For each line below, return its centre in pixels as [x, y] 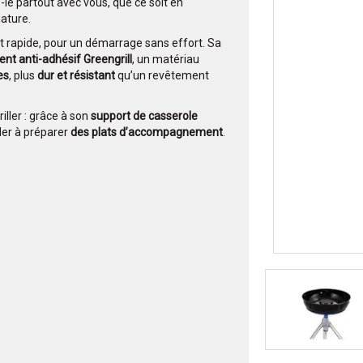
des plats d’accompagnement [147, 132]
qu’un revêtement [162, 76]
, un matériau [166, 60]
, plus [23, 76]
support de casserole [144, 116]
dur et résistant [76, 76]
